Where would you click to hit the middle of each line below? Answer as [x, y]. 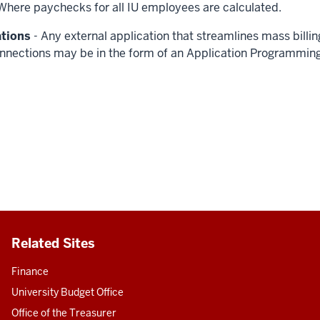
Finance [30, 271]
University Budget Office [67, 292]
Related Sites [53, 243]
